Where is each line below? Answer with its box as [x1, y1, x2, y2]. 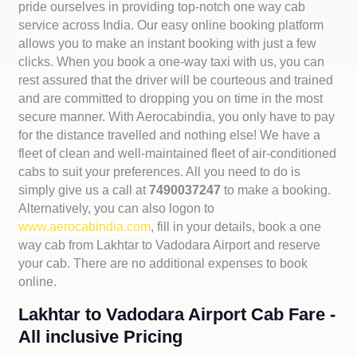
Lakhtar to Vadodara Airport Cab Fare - [18, 304, 336, 324]
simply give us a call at [18, 183, 150, 197]
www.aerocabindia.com [18, 220, 151, 233]
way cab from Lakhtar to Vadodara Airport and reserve [18, 238, 321, 252]
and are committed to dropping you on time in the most [18, 92, 324, 105]
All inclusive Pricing [18, 327, 183, 347]
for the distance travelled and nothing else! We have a [18, 128, 321, 142]
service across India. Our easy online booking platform [18, 18, 324, 32]
